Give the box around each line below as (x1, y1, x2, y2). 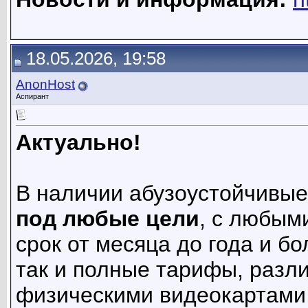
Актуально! (16, 130, 141, 155)
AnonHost (16, 77, 75, 91)
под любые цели (16, 206, 199, 232)
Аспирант (16, 92, 49, 100)
